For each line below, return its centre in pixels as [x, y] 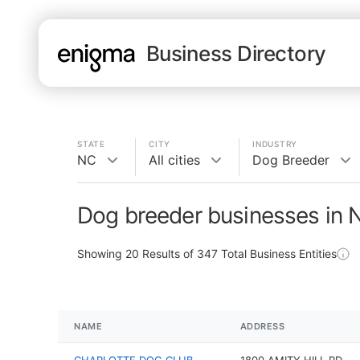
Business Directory [236, 53]
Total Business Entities [277, 254]
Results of [168, 254]
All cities [174, 160]
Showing [101, 254]
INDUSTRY [275, 144]
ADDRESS [262, 326]
